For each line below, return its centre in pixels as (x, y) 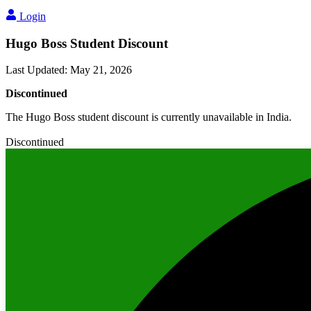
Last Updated (35, 70)
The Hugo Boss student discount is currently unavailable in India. (149, 117)
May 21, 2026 (101, 70)
